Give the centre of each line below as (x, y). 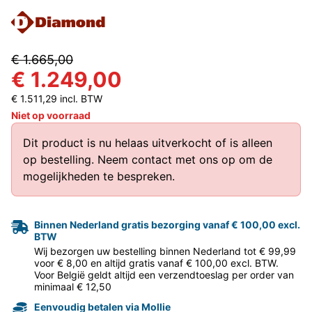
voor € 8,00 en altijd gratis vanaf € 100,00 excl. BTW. (156, 263)
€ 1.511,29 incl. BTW (57, 98)
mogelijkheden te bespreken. (99, 176)
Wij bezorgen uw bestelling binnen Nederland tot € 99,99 (165, 251)
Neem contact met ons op (166, 159)
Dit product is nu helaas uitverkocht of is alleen (148, 142)
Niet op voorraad (51, 115)
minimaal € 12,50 (73, 286)
